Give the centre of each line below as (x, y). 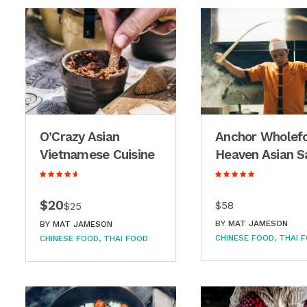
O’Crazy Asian (80, 137)
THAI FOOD (126, 239)
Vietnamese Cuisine (97, 155)
